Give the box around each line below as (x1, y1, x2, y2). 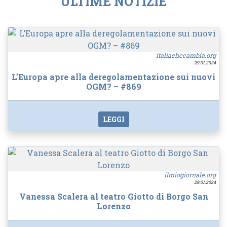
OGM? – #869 (86, 81, 141, 92)
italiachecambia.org (156, 51, 216, 59)
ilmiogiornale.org (164, 170, 216, 179)
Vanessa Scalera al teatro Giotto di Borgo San (19, 191, 208, 202)
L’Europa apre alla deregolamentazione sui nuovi (12, 71, 215, 83)
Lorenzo (96, 200, 131, 211)
